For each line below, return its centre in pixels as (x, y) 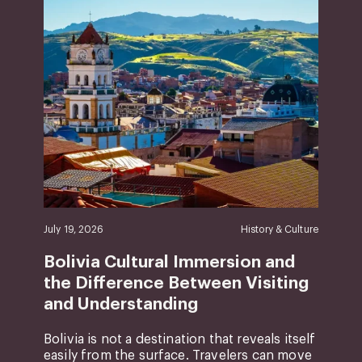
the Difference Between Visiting (176, 284)
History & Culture (279, 230)
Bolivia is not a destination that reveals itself (179, 340)
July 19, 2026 (74, 230)
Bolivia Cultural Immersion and (169, 263)
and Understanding (120, 305)
